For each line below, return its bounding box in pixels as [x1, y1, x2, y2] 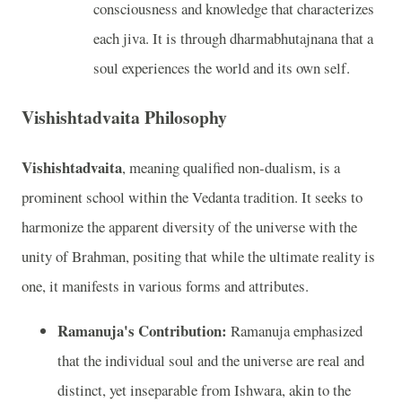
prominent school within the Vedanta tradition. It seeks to [22, 187, 363, 208]
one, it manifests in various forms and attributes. [22, 275, 309, 297]
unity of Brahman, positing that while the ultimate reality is [22, 246, 375, 267]
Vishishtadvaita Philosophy [22, 104, 227, 131]
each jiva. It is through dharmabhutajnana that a [93, 27, 373, 48]
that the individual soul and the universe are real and [57, 349, 364, 371]
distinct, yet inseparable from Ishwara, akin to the [57, 379, 351, 400]
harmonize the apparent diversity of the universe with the [22, 216, 357, 238]
